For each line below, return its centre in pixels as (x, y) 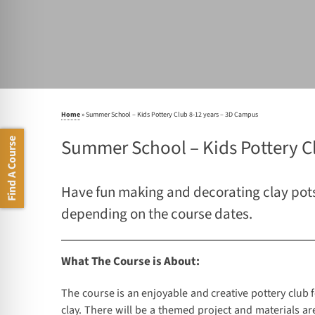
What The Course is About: (130, 262)
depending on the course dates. (157, 214)
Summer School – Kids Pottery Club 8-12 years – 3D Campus (172, 115)
